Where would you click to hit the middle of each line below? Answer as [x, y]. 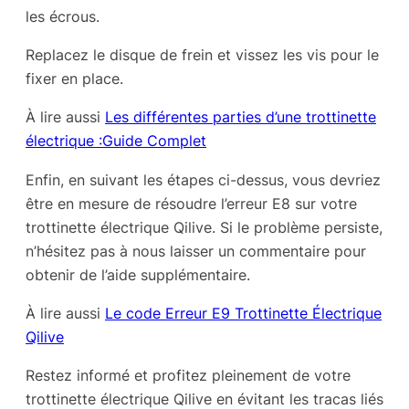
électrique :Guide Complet [116, 141]
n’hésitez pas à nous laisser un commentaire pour [196, 251]
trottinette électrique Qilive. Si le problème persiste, [204, 227]
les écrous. [63, 16]
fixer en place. [74, 79]
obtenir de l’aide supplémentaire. [138, 274]
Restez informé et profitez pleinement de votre [188, 376]
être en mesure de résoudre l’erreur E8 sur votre [191, 203]
